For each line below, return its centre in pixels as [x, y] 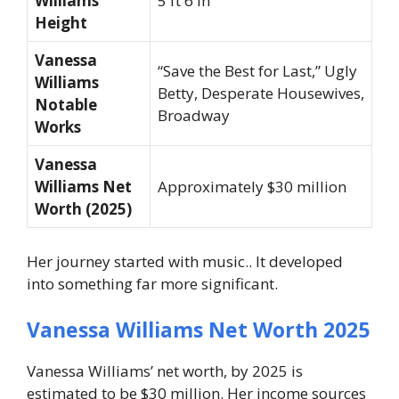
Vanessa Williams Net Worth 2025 [198, 329]
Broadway [194, 115]
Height [61, 22]
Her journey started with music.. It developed [185, 261]
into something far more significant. [152, 284]
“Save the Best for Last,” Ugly [257, 70]
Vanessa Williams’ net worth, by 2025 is [165, 370]
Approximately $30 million [252, 186]
